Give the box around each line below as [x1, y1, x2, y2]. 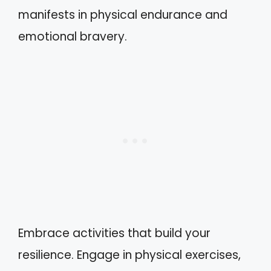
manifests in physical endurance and [18, 7, 227, 23]
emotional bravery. [18, 28, 127, 45]
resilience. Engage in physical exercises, [18, 246, 241, 263]
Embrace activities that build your [18, 224, 211, 241]
